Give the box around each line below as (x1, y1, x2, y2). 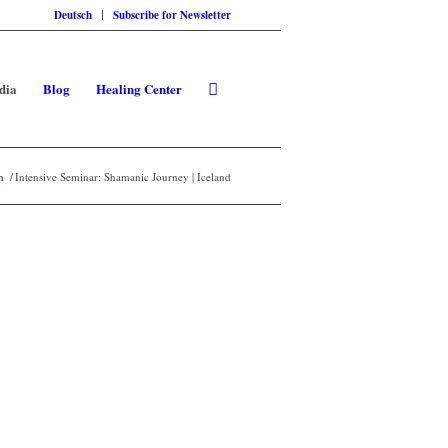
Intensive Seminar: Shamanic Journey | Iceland (15, 169, 231, 184)
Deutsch (54, 7, 92, 23)
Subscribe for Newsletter (113, 7, 231, 23)
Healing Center (96, 79, 182, 98)
